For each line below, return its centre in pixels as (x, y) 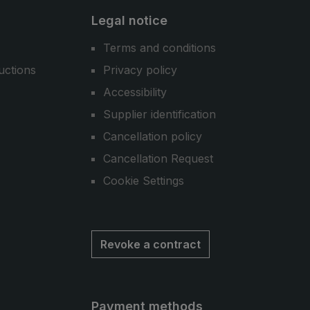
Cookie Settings (144, 181)
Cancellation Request (158, 158)
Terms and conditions (159, 48)
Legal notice (129, 20)
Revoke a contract (151, 244)
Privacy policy (140, 70)
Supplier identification (159, 114)
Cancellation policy (153, 136)
